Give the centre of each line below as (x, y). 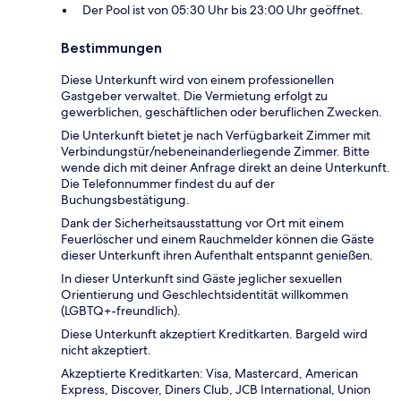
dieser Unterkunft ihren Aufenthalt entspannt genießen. (217, 256)
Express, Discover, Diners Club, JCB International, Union (216, 390)
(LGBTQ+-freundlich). (121, 311)
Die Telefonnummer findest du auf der (168, 184)
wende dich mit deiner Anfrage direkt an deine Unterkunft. (226, 168)
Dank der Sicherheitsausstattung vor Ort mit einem (202, 223)
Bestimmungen (111, 48)
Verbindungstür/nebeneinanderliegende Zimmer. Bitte (215, 152)
